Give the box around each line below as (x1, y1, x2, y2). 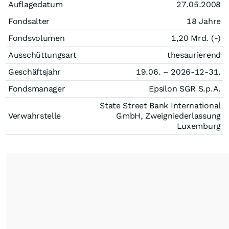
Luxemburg (176, 121, 221, 131)
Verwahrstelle (8, 111, 61, 121)
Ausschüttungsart (8, 50, 77, 60)
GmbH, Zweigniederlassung (116, 111, 221, 121)
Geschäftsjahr (8, 67, 61, 77)
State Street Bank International (100, 101, 221, 110)
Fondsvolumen (8, 33, 65, 43)
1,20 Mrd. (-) (171, 33, 221, 43)
